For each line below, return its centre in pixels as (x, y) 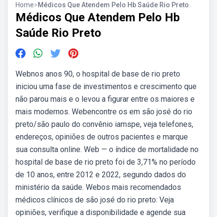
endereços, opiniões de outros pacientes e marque (102, 137)
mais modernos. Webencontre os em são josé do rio (104, 112)
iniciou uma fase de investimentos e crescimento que (106, 86)
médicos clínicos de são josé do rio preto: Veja (95, 200)
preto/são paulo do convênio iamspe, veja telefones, (104, 124)
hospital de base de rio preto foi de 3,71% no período (106, 162)
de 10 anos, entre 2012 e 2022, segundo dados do (101, 175)
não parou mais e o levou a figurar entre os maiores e (105, 99)
